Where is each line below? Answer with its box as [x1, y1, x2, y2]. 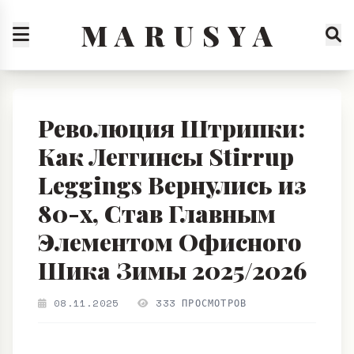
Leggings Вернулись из [38, 226, 307, 258]
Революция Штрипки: [38, 169, 305, 201]
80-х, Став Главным [38, 254, 276, 286]
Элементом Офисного [38, 283, 302, 314]
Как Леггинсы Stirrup [38, 198, 294, 229]
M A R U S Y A [80, 16, 275, 54]
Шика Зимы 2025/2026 [38, 311, 307, 343]
